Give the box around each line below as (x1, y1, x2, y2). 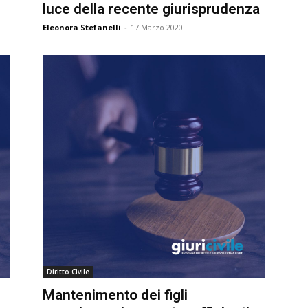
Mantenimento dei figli (37, 287, 183, 303)
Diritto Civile (41, 267, 85, 276)
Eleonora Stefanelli (37, 22, 116, 32)
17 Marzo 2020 (125, 22, 178, 32)
